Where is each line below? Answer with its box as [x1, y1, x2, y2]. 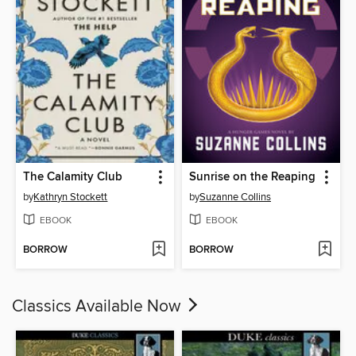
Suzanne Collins [199, 191, 271, 204]
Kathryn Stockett [33, 191, 108, 204]
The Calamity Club [23, 170, 123, 185]
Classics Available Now [12, 296, 184, 318]
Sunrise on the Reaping [189, 170, 315, 185]
